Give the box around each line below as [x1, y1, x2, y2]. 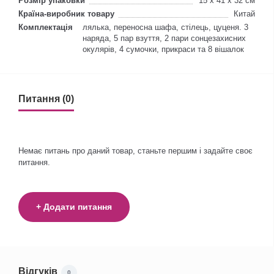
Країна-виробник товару [18, 9, 114, 18]
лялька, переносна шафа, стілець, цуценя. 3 [83, 23, 248, 32]
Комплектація [18, 23, 73, 32]
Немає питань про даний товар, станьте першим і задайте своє [18, 146, 253, 155]
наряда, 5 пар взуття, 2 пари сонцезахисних [83, 34, 246, 43]
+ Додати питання [36, 202, 112, 212]
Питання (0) [18, 94, 74, 104]
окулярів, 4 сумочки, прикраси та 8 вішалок [83, 45, 244, 54]
